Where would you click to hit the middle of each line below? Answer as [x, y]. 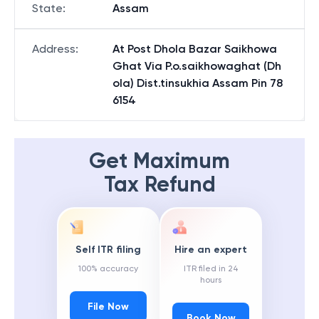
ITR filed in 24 [211, 269]
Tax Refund [159, 184]
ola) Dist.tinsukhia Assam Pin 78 [198, 83]
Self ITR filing [108, 250]
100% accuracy [108, 269]
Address [54, 49]
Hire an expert [211, 250]
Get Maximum [159, 161]
